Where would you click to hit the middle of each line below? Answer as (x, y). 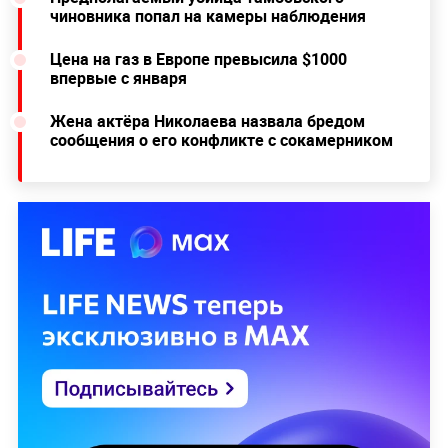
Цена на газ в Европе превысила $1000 (198, 59)
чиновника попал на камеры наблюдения (207, 16)
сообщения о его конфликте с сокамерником (221, 140)
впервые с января (118, 78)
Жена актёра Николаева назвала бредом (207, 121)
